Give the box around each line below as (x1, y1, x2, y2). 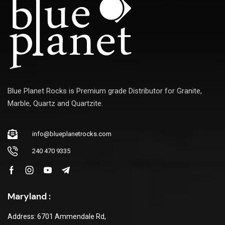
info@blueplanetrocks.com (32, 130, 111, 138)
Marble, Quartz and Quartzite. (8, 98, 103, 108)
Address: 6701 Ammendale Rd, (8, 212, 106, 221)
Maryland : (8, 190, 51, 203)
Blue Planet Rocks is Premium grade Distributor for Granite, (8, 86, 202, 95)
